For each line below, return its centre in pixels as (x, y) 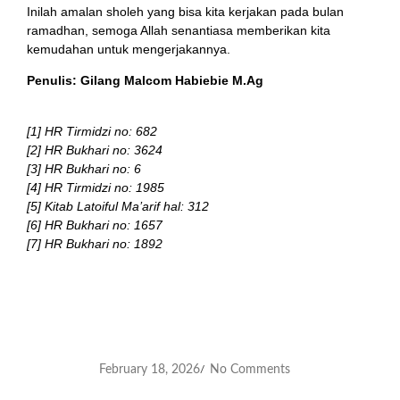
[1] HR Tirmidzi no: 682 (92, 131)
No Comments (248, 369)
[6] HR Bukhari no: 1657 (95, 225)
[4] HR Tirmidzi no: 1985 (96, 187)
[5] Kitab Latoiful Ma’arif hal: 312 (118, 206)
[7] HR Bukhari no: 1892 (95, 243)
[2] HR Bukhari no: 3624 (95, 150)
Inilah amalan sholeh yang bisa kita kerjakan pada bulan (185, 12)
